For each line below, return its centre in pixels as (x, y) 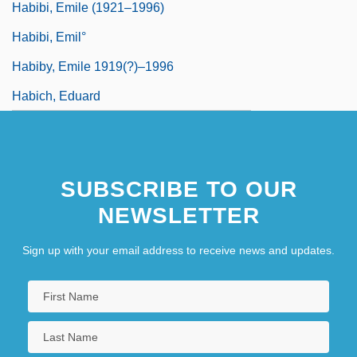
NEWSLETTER (178, 215)
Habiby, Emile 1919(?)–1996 (93, 66)
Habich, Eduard (56, 96)
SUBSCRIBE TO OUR (178, 189)
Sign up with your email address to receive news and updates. (178, 250)
